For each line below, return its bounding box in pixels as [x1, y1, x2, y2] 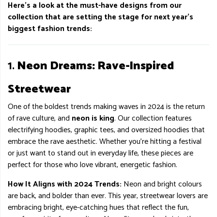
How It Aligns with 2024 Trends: [8, 178, 122, 191]
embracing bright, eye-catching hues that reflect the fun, [8, 201, 189, 214]
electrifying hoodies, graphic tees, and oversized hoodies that [8, 124, 205, 137]
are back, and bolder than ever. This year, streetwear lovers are [8, 189, 208, 202]
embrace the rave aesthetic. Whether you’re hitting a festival [8, 135, 201, 148]
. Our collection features [114, 112, 192, 125]
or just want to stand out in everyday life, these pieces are [8, 147, 193, 160]
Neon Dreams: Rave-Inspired [17, 57, 174, 76]
